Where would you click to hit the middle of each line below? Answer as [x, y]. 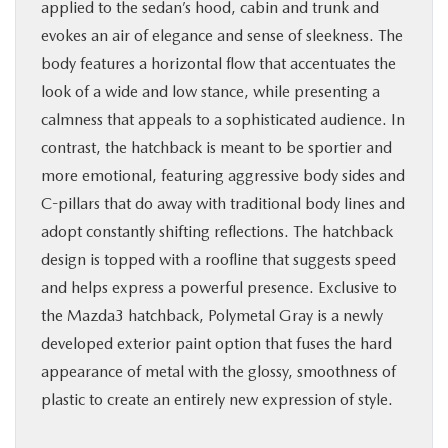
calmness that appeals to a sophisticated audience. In [223, 119]
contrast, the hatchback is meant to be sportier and [216, 147]
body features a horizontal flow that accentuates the [218, 63]
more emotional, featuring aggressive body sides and [223, 175]
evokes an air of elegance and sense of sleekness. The [222, 35]
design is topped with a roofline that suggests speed [218, 259]
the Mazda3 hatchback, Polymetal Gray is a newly [212, 315]
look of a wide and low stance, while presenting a [210, 91]
